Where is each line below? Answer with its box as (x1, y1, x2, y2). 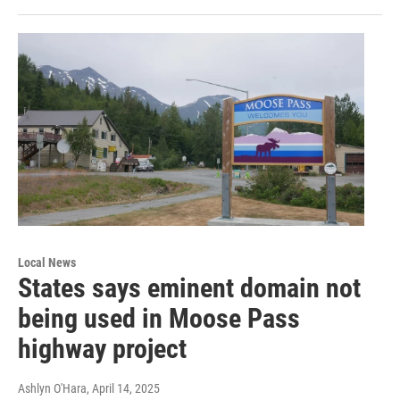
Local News (18, 255, 76, 271)
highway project (18, 333, 187, 365)
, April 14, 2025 (87, 381, 160, 396)
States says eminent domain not (18, 272, 361, 304)
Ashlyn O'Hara (18, 381, 87, 396)
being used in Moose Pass (18, 303, 300, 335)
